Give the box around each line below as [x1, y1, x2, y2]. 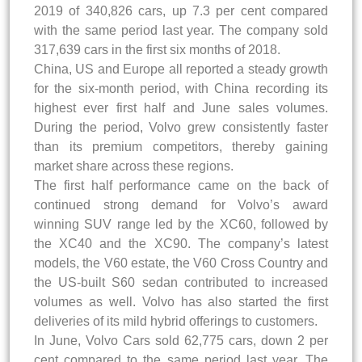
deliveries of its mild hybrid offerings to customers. [34, 314, 318, 328]
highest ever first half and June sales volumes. [34, 100, 328, 115]
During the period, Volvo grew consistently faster [34, 120, 328, 134]
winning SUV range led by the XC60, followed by [34, 217, 328, 231]
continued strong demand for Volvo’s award [34, 197, 328, 212]
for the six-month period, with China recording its [34, 81, 328, 95]
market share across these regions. [34, 158, 234, 173]
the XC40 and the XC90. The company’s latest [34, 236, 328, 250]
